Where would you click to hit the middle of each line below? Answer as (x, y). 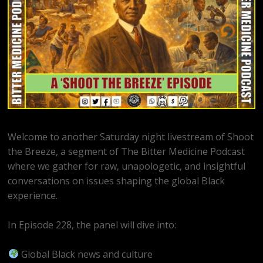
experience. (33, 195)
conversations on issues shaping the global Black (117, 181)
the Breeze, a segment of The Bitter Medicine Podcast (127, 151)
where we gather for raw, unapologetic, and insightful (127, 166)
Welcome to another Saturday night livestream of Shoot (131, 136)
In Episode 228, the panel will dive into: (92, 225)
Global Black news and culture (85, 254)
